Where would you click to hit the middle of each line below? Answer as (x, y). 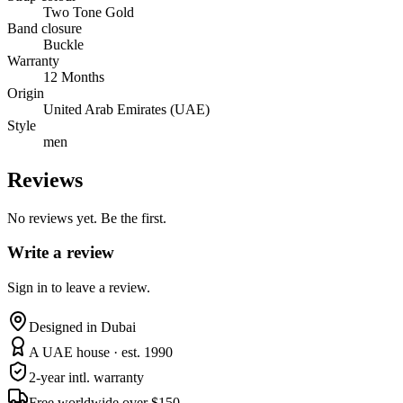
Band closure (45, 28)
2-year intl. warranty (86, 378)
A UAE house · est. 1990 (101, 353)
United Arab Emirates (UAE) (126, 109)
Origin (26, 93)
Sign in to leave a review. (79, 288)
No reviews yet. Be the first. (87, 218)
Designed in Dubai (82, 327)
